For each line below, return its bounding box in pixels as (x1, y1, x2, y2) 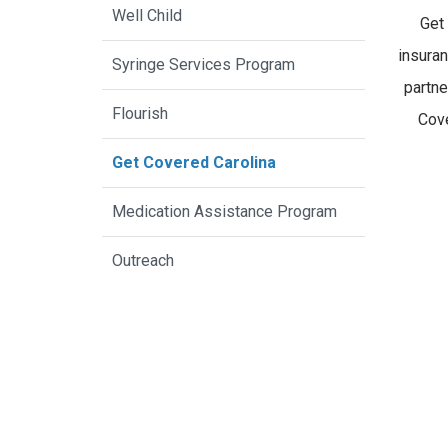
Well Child (112, 6, 182, 26)
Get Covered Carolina (112, 153, 276, 173)
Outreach (112, 251, 174, 271)
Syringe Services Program (112, 55, 295, 75)
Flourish (112, 104, 168, 124)
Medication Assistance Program (112, 202, 337, 222)
